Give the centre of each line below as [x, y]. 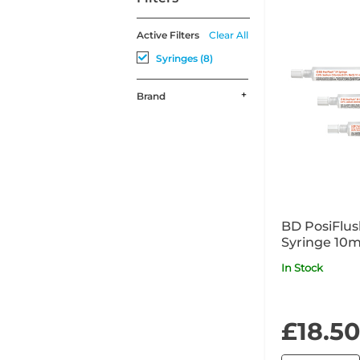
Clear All [228, 35]
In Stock [303, 267]
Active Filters [168, 35]
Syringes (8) [184, 58]
